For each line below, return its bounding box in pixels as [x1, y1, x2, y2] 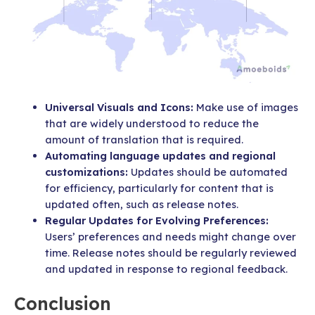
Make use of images [195, 101, 298, 115]
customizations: [44, 165, 128, 179]
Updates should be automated [127, 165, 288, 179]
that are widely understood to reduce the [44, 117, 259, 131]
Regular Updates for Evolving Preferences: [44, 214, 269, 228]
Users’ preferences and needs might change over [44, 230, 296, 244]
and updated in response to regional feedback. [44, 262, 288, 276]
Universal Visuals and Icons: [44, 101, 196, 115]
